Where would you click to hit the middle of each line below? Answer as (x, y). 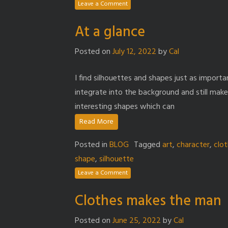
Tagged (148, 145)
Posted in (92, 145)
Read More (96, 122)
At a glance (110, 32)
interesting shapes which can (125, 107)
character (193, 145)
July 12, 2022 (134, 52)
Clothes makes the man (148, 201)
